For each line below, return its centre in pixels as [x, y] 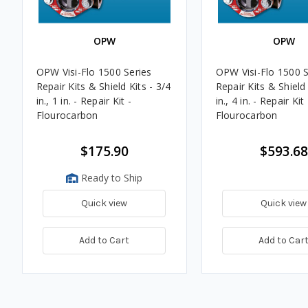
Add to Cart [104, 240]
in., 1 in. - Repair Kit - [84, 100]
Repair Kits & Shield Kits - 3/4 [103, 86]
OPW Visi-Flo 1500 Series [94, 71]
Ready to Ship [110, 177]
